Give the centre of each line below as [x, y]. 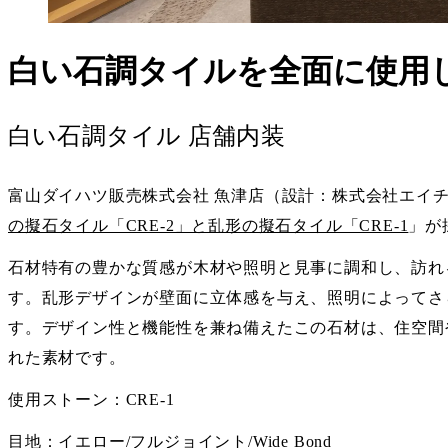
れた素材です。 [67, 357]
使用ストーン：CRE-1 [91, 399]
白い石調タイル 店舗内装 [146, 135]
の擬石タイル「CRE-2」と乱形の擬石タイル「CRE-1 [208, 225]
